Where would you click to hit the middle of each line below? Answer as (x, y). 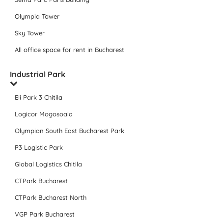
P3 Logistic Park (39, 148)
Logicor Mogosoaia (44, 114)
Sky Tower (30, 33)
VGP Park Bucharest (45, 214)
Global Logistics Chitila (48, 164)
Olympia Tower (37, 16)
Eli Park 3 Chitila (39, 97)
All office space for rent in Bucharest (69, 50)
